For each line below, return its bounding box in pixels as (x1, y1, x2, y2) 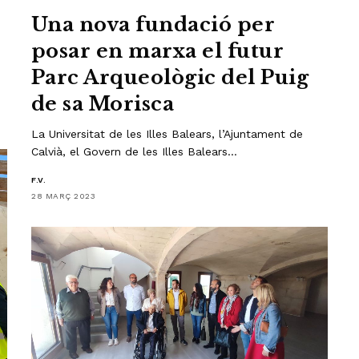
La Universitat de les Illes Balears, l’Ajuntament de (31, 127, 304, 141)
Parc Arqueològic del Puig (31, 66, 309, 90)
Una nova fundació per (31, 13, 276, 37)
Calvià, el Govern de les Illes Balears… (31, 145, 238, 159)
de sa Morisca (31, 92, 175, 116)
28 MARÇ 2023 (31, 192, 95, 201)
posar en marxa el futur (31, 39, 284, 63)
